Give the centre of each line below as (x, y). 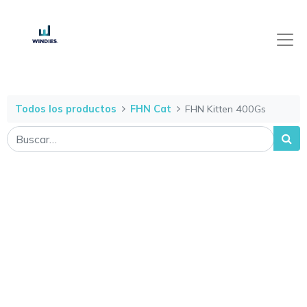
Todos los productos (66, 109)
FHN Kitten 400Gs (226, 109)
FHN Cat (151, 109)
